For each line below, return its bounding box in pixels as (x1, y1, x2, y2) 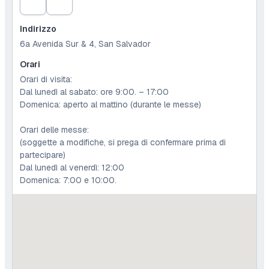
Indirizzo (20, 23, 56, 35)
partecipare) (20, 150, 65, 161)
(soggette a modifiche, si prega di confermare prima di (20, 137, 226, 148)
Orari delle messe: (20, 124, 89, 136)
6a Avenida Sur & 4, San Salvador (20, 38, 151, 50)
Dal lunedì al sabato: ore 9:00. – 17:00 (20, 86, 169, 98)
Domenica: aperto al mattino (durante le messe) (20, 99, 201, 110)
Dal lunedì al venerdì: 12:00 (20, 162, 124, 174)
